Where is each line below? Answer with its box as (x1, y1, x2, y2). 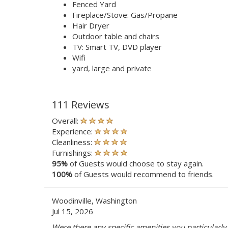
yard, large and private (72, 63, 152, 73)
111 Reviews (52, 97, 109, 111)
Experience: (52, 126, 95, 136)
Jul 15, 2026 (52, 206, 93, 216)
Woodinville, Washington (52, 195, 137, 206)
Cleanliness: (52, 136, 94, 147)
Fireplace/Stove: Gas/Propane (72, 9, 178, 20)
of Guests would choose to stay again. (68, 158, 204, 168)
